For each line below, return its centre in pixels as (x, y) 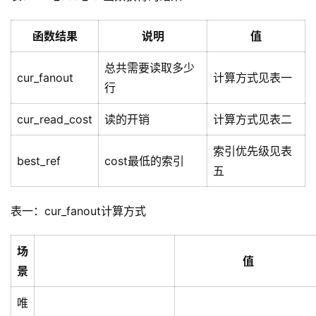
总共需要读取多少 (150, 68)
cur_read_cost (55, 120)
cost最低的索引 (144, 161)
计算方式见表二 (253, 120)
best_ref (39, 161)
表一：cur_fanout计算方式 (78, 211)
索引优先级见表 (253, 151)
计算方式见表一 (253, 78)
